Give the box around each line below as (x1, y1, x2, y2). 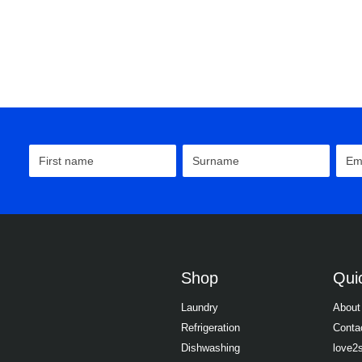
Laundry (181, 301, 218, 314)
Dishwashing (181, 342, 240, 355)
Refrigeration (181, 322, 240, 335)
